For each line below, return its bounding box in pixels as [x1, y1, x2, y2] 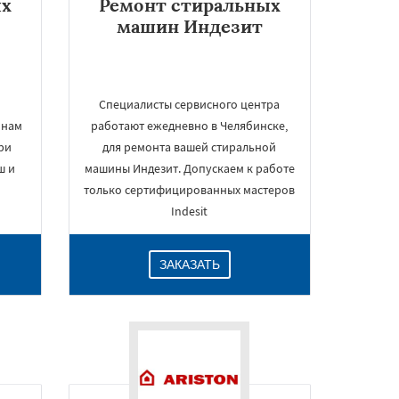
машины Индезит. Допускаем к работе [84, 160, 295, 176]
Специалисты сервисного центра [99, 96, 281, 112]
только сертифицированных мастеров [84, 182, 296, 198]
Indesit [171, 203, 208, 219]
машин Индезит [116, 15, 263, 37]
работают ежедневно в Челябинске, [91, 118, 289, 134]
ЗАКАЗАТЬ [159, 257, 220, 272]
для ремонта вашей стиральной [102, 139, 277, 155]
